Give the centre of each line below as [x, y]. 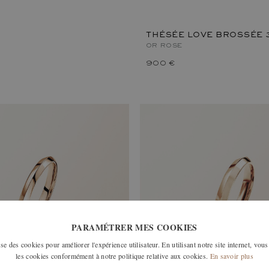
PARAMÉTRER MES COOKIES [134, 227]
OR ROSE [164, 46]
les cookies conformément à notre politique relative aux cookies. [112, 256]
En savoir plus [231, 256]
